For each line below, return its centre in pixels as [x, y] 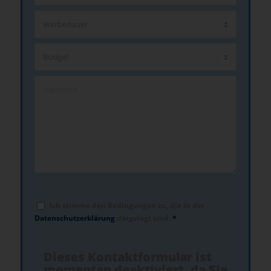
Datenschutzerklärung [75, 218]
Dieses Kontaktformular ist [127, 257]
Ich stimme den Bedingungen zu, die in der [127, 206]
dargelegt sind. [144, 218]
